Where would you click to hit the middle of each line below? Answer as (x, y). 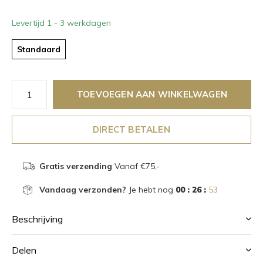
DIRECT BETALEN (131, 129)
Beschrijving (37, 219)
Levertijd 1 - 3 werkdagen (61, 23)
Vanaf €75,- (136, 166)
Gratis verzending (75, 166)
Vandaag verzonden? (82, 190)
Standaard (39, 49)
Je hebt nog (151, 190)
